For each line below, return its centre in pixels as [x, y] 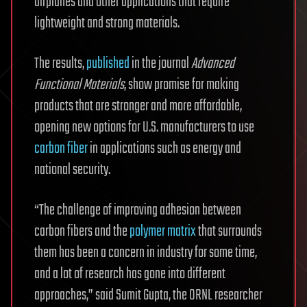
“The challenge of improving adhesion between [138, 211]
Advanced [213, 64]
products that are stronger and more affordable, [138, 107]
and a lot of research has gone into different [130, 274]
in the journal [160, 64]
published [108, 64]
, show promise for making [182, 85]
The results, [60, 64]
